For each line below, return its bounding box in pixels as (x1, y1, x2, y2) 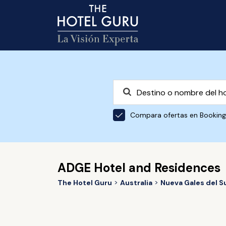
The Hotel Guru (57, 178, 112, 187)
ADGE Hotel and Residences (57, 160, 220, 176)
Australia (120, 178, 152, 187)
